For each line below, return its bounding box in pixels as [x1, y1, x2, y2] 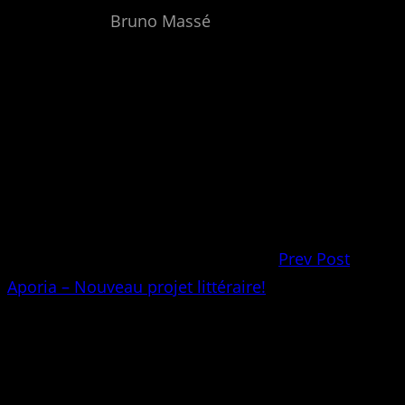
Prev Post [278, 247, 350, 269]
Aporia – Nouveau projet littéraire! [7, 275, 266, 297]
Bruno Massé [110, 9, 211, 32]
